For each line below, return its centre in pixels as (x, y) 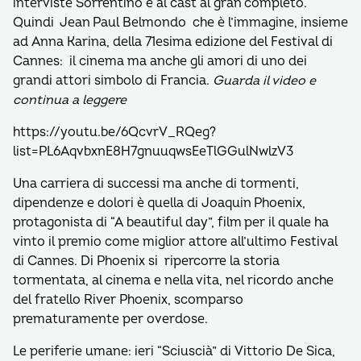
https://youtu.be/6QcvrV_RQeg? (114, 132)
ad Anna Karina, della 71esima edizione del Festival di (173, 42)
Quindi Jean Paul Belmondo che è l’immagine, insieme (180, 23)
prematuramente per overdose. (110, 319)
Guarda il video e (264, 81)
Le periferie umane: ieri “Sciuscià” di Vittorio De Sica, (174, 351)
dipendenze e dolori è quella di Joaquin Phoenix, (159, 203)
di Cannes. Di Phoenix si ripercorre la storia (146, 261)
